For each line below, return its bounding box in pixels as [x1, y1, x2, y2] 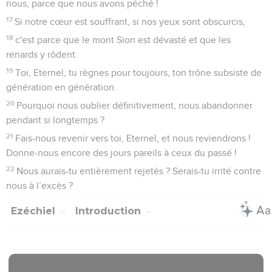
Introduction [75, 205, 144, 217]
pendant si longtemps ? [6, 115, 104, 125]
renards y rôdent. [6, 49, 78, 59]
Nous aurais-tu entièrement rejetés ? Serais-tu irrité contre [16, 166, 262, 176]
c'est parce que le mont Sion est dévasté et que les [15, 35, 231, 45]
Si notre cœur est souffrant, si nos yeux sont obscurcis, [15, 16, 246, 27]
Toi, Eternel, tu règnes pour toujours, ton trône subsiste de [15, 67, 262, 78]
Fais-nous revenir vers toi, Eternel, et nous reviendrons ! [15, 133, 251, 143]
